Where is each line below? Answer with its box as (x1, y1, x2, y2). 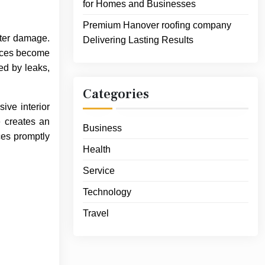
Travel (83, 208, 109, 219)
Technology (83, 187, 131, 198)
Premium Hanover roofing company (83, 20, 231, 31)
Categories (83, 86, 149, 103)
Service (83, 166, 115, 176)
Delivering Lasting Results (83, 35, 193, 46)
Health (83, 144, 111, 155)
